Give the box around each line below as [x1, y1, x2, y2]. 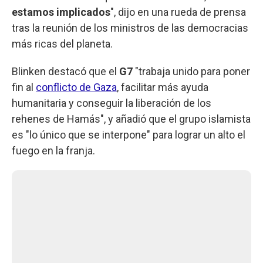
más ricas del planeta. [12, 37, 113, 50]
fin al [12, 80, 36, 93]
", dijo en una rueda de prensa [110, 5, 246, 18]
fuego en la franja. [12, 144, 95, 157]
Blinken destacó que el [12, 65, 117, 77]
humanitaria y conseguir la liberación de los [12, 96, 211, 109]
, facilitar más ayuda [117, 80, 208, 93]
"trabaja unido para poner [133, 65, 250, 77]
